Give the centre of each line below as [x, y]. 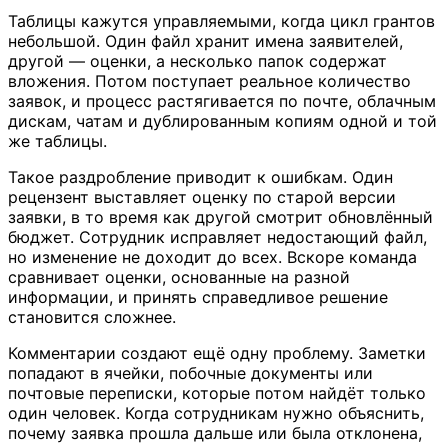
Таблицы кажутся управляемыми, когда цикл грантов [221, 20]
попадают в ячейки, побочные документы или [190, 372]
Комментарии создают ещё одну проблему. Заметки [217, 352]
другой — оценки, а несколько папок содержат [197, 60]
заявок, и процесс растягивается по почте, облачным [222, 100]
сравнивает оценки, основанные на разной [179, 276]
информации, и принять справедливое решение [198, 296]
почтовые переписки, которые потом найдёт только [217, 392]
